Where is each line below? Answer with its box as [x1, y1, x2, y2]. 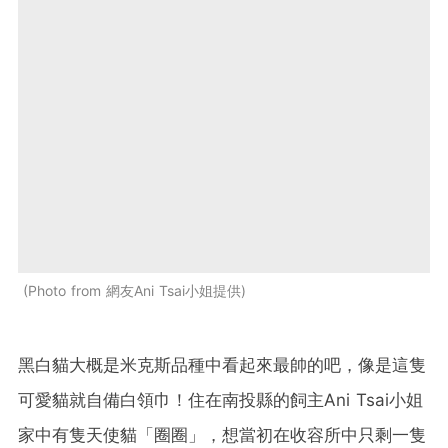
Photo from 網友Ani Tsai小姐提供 [28, 281, 241, 299]
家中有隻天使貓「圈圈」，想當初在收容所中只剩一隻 [18, 424, 426, 445]
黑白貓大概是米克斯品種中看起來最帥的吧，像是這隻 [18, 354, 426, 375]
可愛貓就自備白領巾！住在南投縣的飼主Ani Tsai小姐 [18, 389, 423, 410]
